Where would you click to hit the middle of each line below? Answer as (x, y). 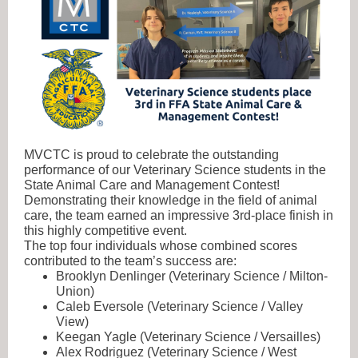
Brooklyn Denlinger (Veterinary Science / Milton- (192, 276)
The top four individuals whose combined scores (161, 246)
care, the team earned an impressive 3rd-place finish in (179, 215)
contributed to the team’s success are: (130, 261)
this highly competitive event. (105, 231)
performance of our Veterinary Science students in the (175, 170)
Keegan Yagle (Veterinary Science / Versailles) (188, 337)
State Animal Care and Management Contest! (152, 185)
